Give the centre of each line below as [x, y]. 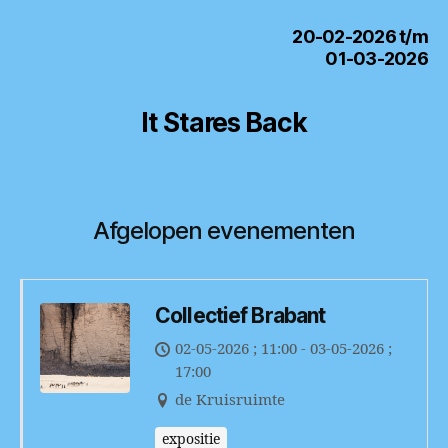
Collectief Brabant [240, 315]
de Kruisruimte [230, 400]
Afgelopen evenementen [224, 230]
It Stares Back [224, 122]
